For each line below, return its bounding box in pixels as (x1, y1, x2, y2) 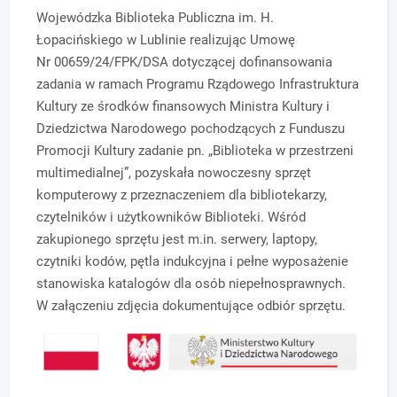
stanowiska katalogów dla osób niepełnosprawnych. (36, 275, 346, 292)
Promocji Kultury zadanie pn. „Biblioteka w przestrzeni (36, 142, 354, 159)
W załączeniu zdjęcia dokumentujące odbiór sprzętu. (36, 297, 346, 314)
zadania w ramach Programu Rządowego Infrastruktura (36, 75, 360, 92)
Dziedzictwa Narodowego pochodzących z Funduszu (36, 120, 346, 136)
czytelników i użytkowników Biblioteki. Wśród (36, 208, 307, 225)
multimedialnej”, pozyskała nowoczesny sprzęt (36, 164, 312, 181)
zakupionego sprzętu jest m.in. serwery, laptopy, (36, 230, 318, 247)
